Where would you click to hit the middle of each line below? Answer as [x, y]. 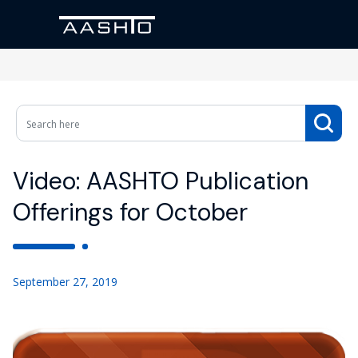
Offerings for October [130, 212]
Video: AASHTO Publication [161, 181]
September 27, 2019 [65, 282]
